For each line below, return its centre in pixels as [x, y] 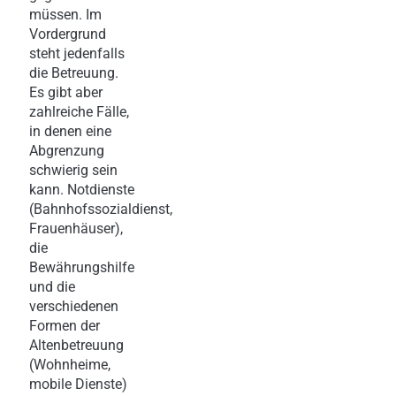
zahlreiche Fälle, [79, 111]
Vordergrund [68, 34]
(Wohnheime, [70, 364]
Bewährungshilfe [82, 267]
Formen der [65, 325]
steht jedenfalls [77, 53]
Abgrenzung [67, 150]
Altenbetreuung [76, 345]
